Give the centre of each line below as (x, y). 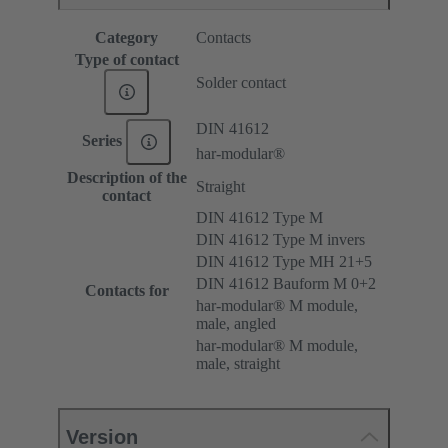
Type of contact (126, 60)
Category (126, 38)
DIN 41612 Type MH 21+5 (284, 262)
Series (103, 140)
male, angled (236, 324)
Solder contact (241, 83)
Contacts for (126, 291)
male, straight (238, 364)
